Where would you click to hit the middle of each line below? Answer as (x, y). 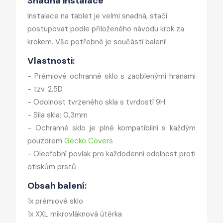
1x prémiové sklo (55, 201)
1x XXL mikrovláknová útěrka (75, 214)
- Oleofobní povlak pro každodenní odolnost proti (111, 154)
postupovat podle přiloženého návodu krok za (106, 29)
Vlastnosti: (51, 60)
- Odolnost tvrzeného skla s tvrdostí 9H (96, 102)
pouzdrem (46, 141)
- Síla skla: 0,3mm (57, 115)
